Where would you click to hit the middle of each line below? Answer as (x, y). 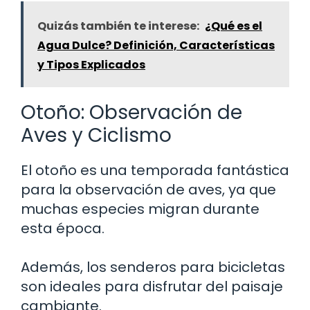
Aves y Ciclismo (96, 135)
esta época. (63, 228)
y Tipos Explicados (91, 64)
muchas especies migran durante (140, 209)
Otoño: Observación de (131, 112)
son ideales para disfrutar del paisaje (152, 286)
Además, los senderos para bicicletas (153, 267)
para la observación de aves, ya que (148, 189)
